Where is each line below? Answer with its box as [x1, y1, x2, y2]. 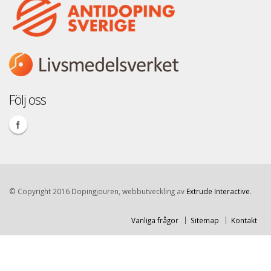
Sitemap [191, 215, 219, 226]
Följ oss [9, 91, 46, 109]
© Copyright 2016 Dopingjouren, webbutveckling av [9, 186, 186, 197]
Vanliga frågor [131, 215, 178, 226]
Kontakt [231, 215, 257, 226]
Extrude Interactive [186, 186, 250, 197]
